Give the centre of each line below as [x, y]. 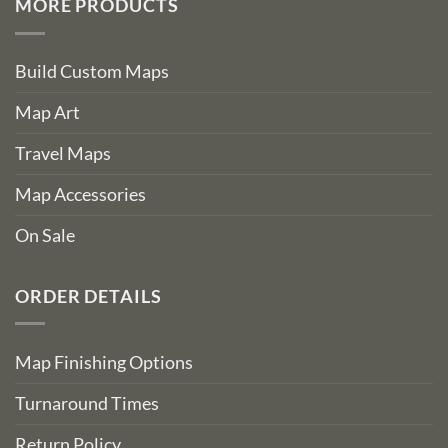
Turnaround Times [87, 404]
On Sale [45, 236]
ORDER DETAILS [88, 296]
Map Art [47, 113]
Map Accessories [80, 195]
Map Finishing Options [104, 363]
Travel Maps [63, 154]
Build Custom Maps [92, 72]
